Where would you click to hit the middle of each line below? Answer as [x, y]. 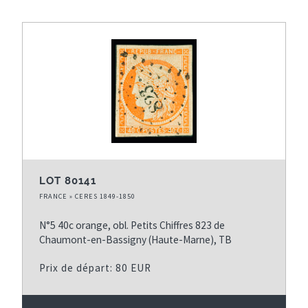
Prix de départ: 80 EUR [95, 267]
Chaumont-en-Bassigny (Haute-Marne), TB [135, 239]
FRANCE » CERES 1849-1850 [87, 196]
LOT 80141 [68, 180]
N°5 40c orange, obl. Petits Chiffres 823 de [132, 225]
